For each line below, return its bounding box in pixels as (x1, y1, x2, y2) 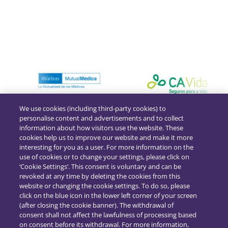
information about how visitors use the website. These (19, 123, 184, 132)
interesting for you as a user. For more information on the (19, 142, 194, 152)
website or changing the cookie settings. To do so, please (19, 181, 190, 190)
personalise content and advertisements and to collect (19, 113, 184, 123)
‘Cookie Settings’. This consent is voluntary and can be (19, 162, 182, 171)
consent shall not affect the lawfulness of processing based (19, 210, 197, 219)
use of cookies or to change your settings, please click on (19, 152, 190, 161)
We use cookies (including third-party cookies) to (19, 104, 166, 113)
